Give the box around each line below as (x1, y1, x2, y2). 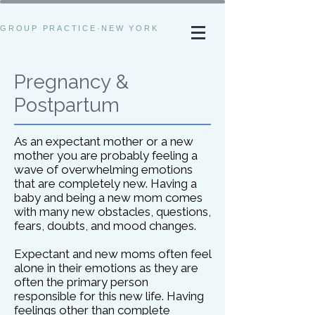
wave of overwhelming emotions (14, 162, 193, 176)
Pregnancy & (14, 70, 129, 94)
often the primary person (14, 275, 148, 289)
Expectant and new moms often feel (14, 247, 211, 261)
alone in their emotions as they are (14, 261, 198, 275)
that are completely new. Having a (14, 176, 197, 191)
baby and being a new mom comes (14, 191, 202, 205)
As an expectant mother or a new (14, 134, 193, 148)
